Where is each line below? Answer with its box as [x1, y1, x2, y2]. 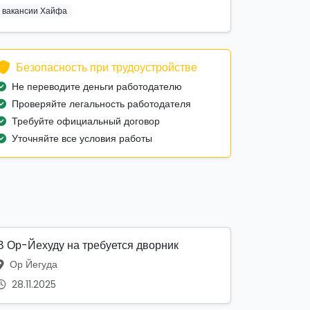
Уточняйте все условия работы [12, 131, 152, 146]
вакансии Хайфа [1, 4, 67, 17]
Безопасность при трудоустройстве [16, 60, 197, 76]
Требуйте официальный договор [12, 114, 160, 129]
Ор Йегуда [7, 257, 57, 272]
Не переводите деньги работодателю [12, 80, 182, 94]
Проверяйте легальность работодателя [12, 97, 191, 111]
